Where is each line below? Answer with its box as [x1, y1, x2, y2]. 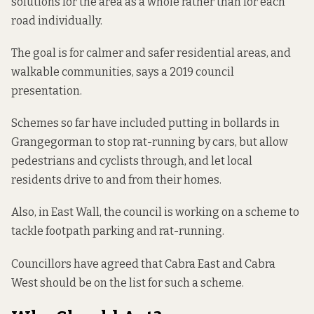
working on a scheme [175, 205, 287, 219]
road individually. [11, 13, 102, 27]
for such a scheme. [146, 275, 244, 289]
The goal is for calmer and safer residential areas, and [11, 46, 291, 60]
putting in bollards [168, 116, 267, 130]
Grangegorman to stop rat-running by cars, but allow [11, 135, 288, 149]
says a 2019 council [136, 65, 234, 79]
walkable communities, [11, 65, 136, 79]
